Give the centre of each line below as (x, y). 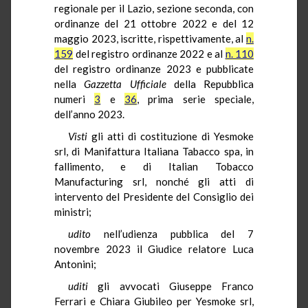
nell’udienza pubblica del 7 (172, 233)
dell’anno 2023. (89, 114)
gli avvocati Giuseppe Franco (171, 286)
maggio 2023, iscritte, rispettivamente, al (150, 38)
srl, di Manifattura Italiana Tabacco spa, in (154, 151)
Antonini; (75, 264)
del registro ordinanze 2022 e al (149, 53)
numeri (75, 99)
